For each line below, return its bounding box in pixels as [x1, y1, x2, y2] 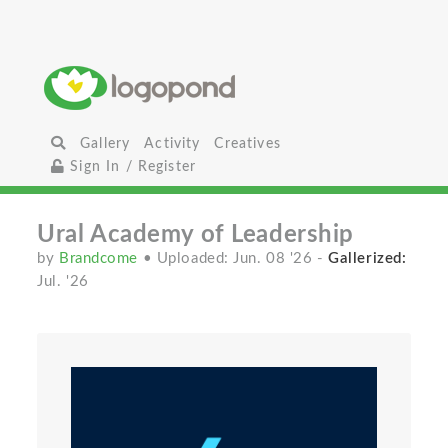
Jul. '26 [37, 274, 89, 289]
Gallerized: [328, 251, 407, 266]
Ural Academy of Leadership [37, 223, 354, 247]
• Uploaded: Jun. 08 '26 [142, 251, 318, 266]
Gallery [80, 136, 131, 151]
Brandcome [59, 251, 143, 266]
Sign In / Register [65, 159, 197, 174]
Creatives [214, 136, 281, 151]
